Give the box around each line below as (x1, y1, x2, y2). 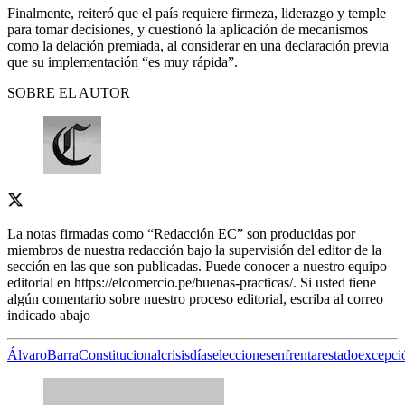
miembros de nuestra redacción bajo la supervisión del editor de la (7, 241, 381, 258)
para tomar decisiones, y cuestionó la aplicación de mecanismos (7, 21, 368, 37)
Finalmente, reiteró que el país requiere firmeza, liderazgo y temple (7, 5, 386, 21)
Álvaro (7, 346, 47, 363)
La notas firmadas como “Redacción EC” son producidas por (7, 225, 355, 241)
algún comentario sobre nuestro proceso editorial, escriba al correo (7, 290, 383, 306)
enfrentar (271, 346, 322, 363)
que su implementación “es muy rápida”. (7, 53, 238, 70)
